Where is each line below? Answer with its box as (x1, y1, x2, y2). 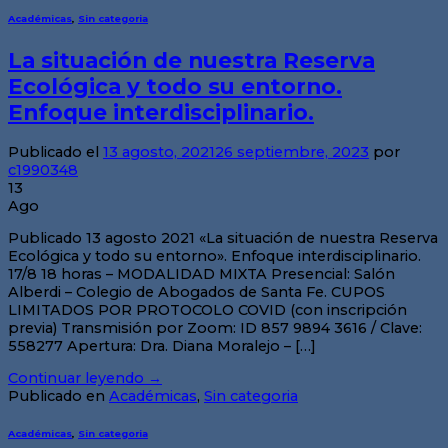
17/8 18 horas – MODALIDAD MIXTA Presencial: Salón (8, 264, 395, 283)
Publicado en (8, 387, 109, 406)
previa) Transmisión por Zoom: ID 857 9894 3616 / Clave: (8, 318, 422, 337)
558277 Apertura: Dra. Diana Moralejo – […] (8, 336, 316, 355)
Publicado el (8, 142, 103, 161)
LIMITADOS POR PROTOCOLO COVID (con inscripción (8, 300, 407, 319)
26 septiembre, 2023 (215, 142, 369, 161)
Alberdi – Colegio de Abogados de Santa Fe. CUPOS (8, 282, 385, 301)
